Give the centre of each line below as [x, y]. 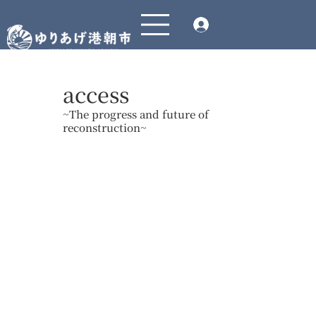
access [96, 94]
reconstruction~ [104, 127]
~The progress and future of [135, 114]
